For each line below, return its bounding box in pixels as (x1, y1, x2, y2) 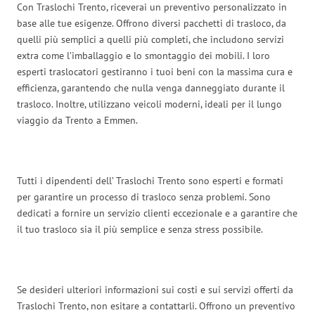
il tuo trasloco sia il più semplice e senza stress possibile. (17, 222, 263, 236)
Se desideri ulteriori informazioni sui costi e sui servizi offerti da (17, 283, 293, 296)
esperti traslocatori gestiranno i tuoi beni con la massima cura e (17, 65, 292, 78)
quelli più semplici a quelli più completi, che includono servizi (17, 32, 284, 46)
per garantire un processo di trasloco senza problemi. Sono (17, 190, 271, 203)
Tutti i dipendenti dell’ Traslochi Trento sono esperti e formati (17, 174, 283, 187)
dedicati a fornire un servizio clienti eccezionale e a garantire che (17, 206, 297, 219)
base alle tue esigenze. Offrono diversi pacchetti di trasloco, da (17, 16, 286, 30)
